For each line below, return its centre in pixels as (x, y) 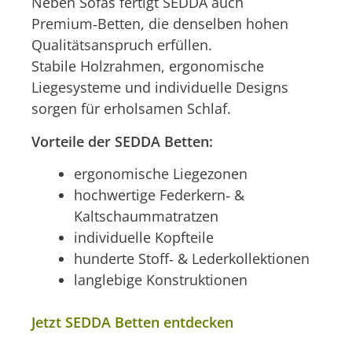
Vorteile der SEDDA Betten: (122, 141)
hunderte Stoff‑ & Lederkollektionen (192, 258)
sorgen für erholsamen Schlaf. (131, 109)
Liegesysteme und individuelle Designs (160, 88)
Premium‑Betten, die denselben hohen (160, 24)
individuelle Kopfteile (144, 237)
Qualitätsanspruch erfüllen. (122, 45)
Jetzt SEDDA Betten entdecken (132, 322)
